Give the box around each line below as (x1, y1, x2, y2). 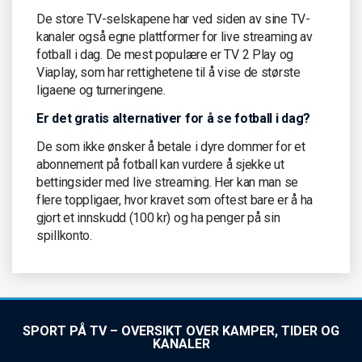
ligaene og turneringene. (36, 82, 166, 98)
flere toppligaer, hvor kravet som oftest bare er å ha (36, 192, 314, 208)
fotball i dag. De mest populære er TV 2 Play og (36, 46, 293, 62)
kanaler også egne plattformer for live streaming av (36, 28, 313, 44)
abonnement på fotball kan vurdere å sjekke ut (36, 156, 284, 172)
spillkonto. (36, 227, 92, 243)
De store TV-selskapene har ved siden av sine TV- (36, 11, 310, 27)
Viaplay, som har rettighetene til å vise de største (36, 64, 301, 80)
